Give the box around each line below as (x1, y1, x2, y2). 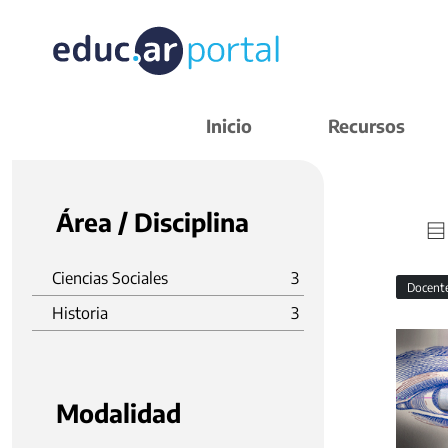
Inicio (206, 114, 252, 137)
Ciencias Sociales (52, 268, 168, 288)
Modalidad (56, 397, 181, 429)
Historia (52, 303, 108, 323)
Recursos (328, 114, 405, 137)
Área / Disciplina (56, 206, 249, 238)
